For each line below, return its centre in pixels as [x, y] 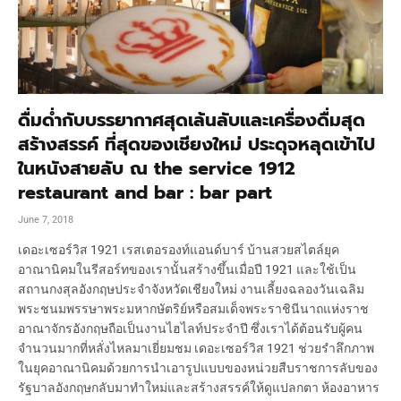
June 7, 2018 [46, 219]
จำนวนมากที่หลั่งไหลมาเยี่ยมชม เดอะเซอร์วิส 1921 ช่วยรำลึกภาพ [196, 348]
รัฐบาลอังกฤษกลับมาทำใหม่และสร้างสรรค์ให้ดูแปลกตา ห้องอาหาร [199, 387]
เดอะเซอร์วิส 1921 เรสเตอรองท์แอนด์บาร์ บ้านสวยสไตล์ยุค [179, 249]
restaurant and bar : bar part [145, 192]
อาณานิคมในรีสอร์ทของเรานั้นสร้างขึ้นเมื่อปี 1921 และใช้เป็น [187, 269]
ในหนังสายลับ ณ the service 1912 [157, 168]
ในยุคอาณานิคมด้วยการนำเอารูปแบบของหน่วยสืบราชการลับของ [198, 367]
